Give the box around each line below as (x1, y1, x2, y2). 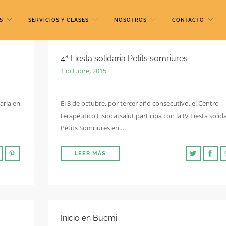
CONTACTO (172, 17, 204, 23)
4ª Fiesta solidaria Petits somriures (61, 53, 188, 63)
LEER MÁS (75, 150, 106, 157)
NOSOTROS (114, 17, 147, 23)
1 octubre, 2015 (61, 66, 106, 75)
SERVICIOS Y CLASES (28, 17, 89, 23)
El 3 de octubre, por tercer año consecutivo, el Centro (61, 99, 219, 108)
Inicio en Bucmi (61, 213, 117, 223)
